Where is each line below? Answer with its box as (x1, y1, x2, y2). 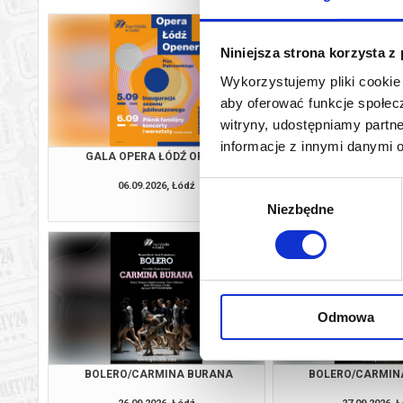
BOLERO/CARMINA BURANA (84, 367, 233, 381)
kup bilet (211, 200, 255, 212)
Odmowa (318, 309, 374, 325)
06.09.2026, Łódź (117, 179, 195, 192)
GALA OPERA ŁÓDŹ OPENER (85, 149, 232, 163)
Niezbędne (266, 201, 335, 217)
